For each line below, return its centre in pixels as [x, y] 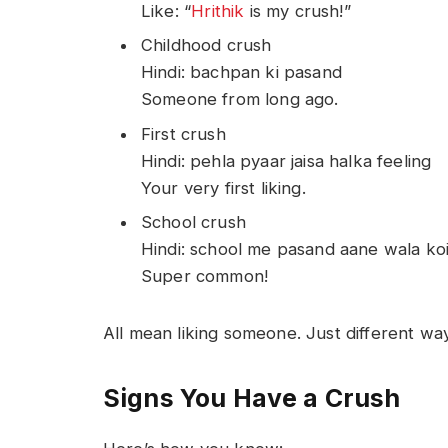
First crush [183, 133]
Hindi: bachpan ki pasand [241, 72]
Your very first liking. [223, 187]
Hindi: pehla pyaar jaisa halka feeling [286, 160]
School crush [193, 221]
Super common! [205, 275]
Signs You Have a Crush [252, 398]
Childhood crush [206, 45]
